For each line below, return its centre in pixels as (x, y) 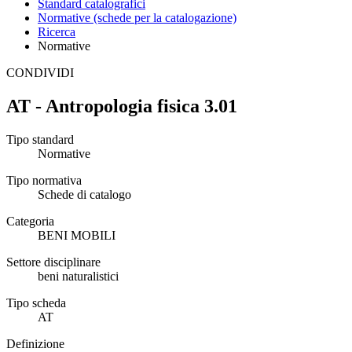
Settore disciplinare (53, 262)
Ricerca (57, 32)
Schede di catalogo (84, 194)
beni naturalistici (78, 276)
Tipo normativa (44, 180)
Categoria (30, 221)
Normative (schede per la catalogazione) (137, 18)
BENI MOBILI (77, 235)
